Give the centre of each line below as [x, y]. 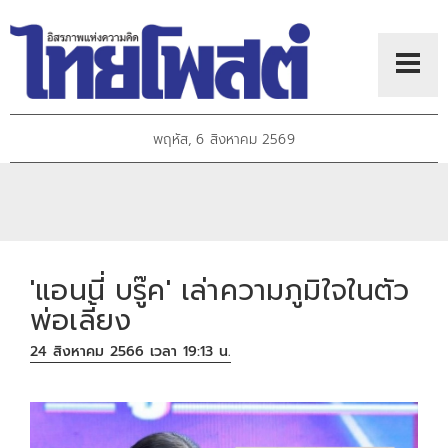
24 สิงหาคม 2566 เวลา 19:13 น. [131, 352]
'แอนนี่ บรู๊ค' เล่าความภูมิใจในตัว [220, 290]
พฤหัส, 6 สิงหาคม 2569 [224, 140]
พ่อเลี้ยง [81, 320]
